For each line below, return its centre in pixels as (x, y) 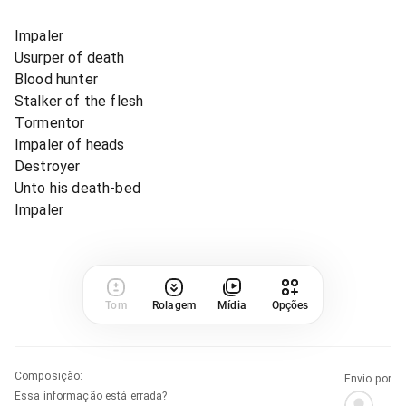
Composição (48, 376)
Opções (290, 305)
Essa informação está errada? (91, 396)
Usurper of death (70, 57)
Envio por (367, 378)
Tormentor (50, 122)
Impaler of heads (70, 144)
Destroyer (48, 166)
